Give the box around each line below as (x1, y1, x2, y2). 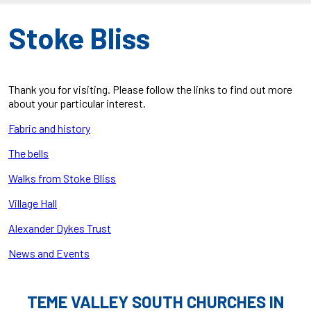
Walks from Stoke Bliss (8, 171, 116, 185)
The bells (8, 146, 49, 160)
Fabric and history (8, 121, 90, 135)
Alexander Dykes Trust (8, 221, 111, 235)
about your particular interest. (8, 96, 146, 110)
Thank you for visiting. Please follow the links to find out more (8, 83, 292, 96)
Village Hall (8, 196, 57, 210)
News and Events (8, 246, 90, 260)
